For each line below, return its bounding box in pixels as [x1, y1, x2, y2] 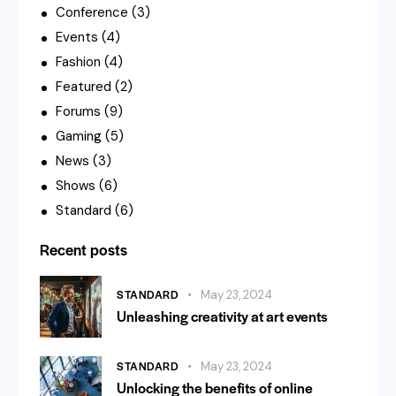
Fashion [56, 52, 101, 71]
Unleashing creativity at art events [117, 306, 328, 327]
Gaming [56, 126, 102, 145]
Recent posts [40, 238, 127, 260]
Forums [56, 102, 101, 120]
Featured [56, 77, 111, 95]
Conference [56, 3, 128, 21]
